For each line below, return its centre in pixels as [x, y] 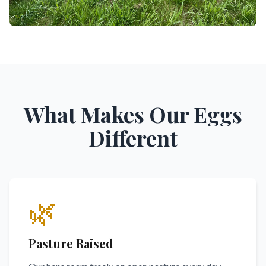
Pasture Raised [71, 243]
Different [133, 138]
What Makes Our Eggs [133, 114]
